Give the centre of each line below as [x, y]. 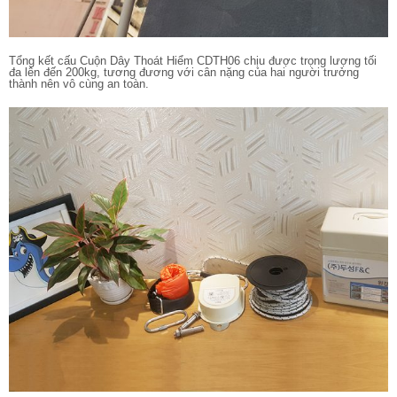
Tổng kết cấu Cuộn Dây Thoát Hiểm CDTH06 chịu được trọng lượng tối [193, 61]
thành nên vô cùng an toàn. [79, 84]
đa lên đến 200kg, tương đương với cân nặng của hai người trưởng [184, 73]
